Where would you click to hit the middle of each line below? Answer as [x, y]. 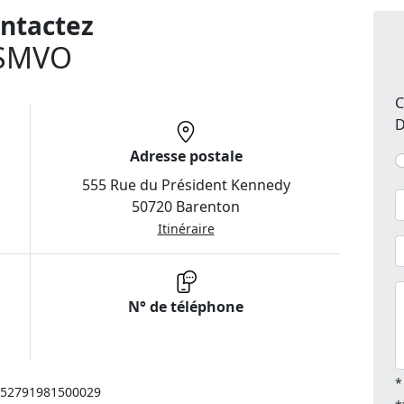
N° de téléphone [186, 307]
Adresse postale [186, 156]
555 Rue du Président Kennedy [186, 185]
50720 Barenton [186, 207]
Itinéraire [186, 229]
